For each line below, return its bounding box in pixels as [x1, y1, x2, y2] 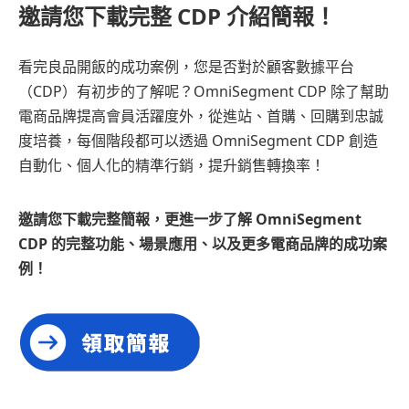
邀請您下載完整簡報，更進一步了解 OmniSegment [18, 209, 362, 230]
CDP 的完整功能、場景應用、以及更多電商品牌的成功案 [18, 234, 387, 255]
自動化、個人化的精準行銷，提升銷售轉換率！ [18, 155, 325, 176]
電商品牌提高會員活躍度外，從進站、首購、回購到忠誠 [18, 106, 383, 127]
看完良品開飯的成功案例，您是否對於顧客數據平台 [18, 57, 354, 78]
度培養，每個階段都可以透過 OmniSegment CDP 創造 [18, 131, 378, 152]
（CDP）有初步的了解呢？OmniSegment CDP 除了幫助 [18, 81, 389, 102]
